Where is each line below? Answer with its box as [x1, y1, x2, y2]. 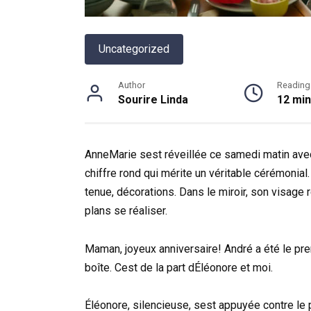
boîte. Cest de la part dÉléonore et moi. [85, 260, 273, 274]
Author [118, 80, 145, 91]
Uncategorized [99, 42, 169, 56]
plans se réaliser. [85, 204, 167, 218]
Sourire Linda [118, 93, 188, 107]
